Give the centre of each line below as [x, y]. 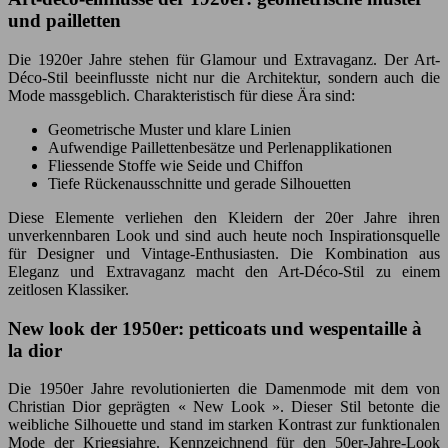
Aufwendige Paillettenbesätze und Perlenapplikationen [220, 147]
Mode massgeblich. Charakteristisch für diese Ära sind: [181, 95]
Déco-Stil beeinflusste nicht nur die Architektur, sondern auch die [224, 77]
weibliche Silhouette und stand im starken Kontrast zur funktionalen [224, 425]
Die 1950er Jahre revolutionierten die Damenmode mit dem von [224, 389]
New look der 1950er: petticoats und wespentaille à [215, 328]
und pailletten [64, 21]
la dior [35, 350]
